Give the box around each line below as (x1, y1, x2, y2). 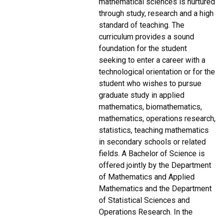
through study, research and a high (99, 9, 214, 18)
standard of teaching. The (99, 20, 185, 30)
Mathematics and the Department (99, 184, 212, 194)
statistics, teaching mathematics (99, 126, 209, 135)
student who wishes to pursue (99, 79, 202, 89)
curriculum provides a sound (99, 32, 195, 42)
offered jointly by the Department (99, 161, 212, 170)
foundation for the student (99, 44, 187, 54)
